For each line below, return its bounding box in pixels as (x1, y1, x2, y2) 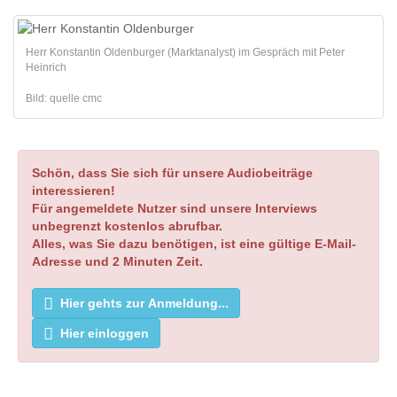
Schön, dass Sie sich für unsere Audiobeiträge (32, 166, 313, 180)
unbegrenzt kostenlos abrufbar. (32, 219, 222, 233)
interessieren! (32, 183, 115, 198)
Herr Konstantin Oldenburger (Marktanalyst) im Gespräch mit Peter (26, 46, 345, 58)
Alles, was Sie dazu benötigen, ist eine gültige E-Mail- (32, 237, 356, 251)
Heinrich (26, 61, 66, 74)
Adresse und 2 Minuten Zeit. (32, 254, 203, 269)
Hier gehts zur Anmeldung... (60, 296, 229, 310)
